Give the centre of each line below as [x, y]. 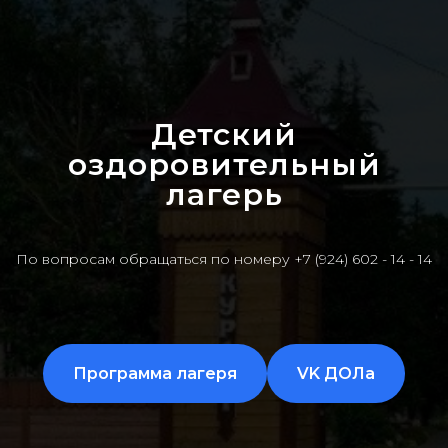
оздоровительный [224, 164]
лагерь [224, 194]
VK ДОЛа [336, 373]
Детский [224, 134]
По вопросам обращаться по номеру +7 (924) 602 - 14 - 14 [224, 258]
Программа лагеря [155, 373]
